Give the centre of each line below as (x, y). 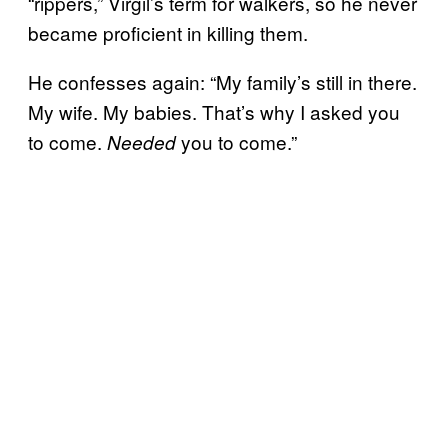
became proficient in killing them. (168, 32)
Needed (141, 141)
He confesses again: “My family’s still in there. (222, 81)
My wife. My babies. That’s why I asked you (214, 111)
